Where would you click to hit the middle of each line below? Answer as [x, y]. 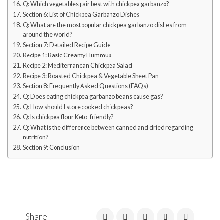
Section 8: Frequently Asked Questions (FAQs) [85, 86]
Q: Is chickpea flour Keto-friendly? [68, 117]
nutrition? [35, 137]
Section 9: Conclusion [51, 147]
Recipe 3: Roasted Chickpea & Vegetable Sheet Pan [90, 76]
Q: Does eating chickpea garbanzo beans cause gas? [92, 96]
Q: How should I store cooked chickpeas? [77, 107]
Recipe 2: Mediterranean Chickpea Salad [77, 65]
